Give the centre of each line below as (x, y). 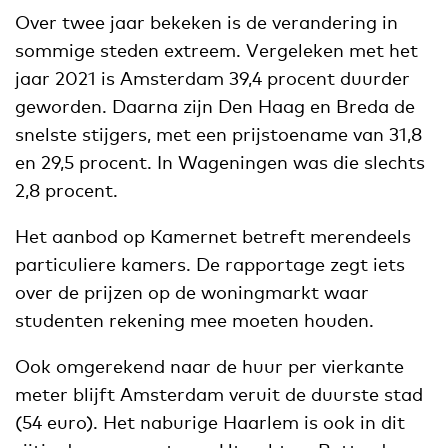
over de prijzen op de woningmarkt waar (192, 291)
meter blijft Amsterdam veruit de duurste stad (219, 393)
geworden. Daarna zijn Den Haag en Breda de (215, 105)
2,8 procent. (66, 189)
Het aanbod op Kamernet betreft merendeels (213, 235)
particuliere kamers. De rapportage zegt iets (210, 263)
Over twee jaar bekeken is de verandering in (206, 21)
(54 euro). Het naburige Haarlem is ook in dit (210, 421)
